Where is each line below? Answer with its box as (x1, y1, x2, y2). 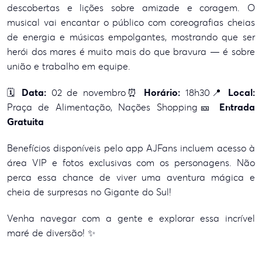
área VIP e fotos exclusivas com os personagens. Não (7, 157, 255, 168)
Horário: (144, 87, 180, 98)
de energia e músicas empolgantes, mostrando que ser (7, 31, 255, 43)
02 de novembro (46, 87, 126, 98)
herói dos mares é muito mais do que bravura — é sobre (7, 46, 255, 57)
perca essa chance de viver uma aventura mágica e (7, 171, 255, 183)
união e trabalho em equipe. (7, 60, 130, 72)
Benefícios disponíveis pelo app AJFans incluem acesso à (7, 142, 255, 154)
